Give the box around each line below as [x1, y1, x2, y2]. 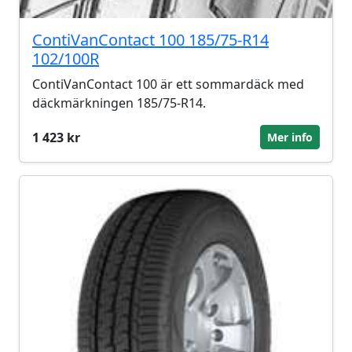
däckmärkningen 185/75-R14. [32, 94, 206, 112]
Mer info [267, 130, 313, 145]
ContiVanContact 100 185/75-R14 [32, 29, 269, 50]
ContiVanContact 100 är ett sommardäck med [32, 75, 304, 93]
